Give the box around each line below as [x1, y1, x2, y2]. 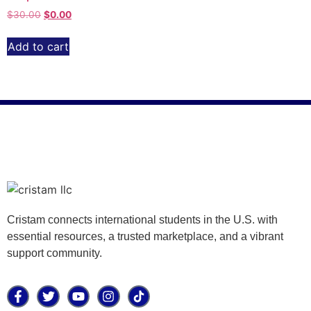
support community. [7, 246, 102, 259]
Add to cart [8, 39, 69, 53]
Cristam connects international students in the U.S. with [7, 213, 278, 226]
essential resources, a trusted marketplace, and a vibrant [7, 230, 283, 242]
